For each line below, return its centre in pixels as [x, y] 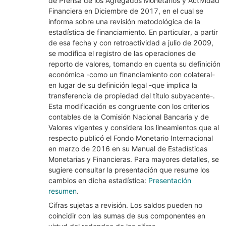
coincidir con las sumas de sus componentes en [127, 216]
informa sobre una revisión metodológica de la [124, 21]
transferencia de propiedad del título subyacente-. [132, 96]
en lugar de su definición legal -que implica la [123, 85]
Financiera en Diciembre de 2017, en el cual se [126, 11]
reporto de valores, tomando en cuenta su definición [134, 64]
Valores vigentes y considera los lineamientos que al [134, 127]
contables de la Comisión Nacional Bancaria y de [129, 117]
